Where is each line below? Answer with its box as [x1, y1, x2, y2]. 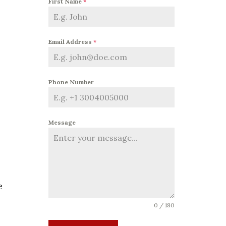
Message [48, 118, 76, 126]
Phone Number [48, 78, 94, 86]
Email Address [48, 37, 93, 45]
